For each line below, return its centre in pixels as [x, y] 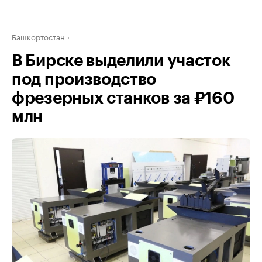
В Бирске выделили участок [121, 61]
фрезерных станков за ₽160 [123, 98]
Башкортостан [38, 36]
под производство [84, 80]
